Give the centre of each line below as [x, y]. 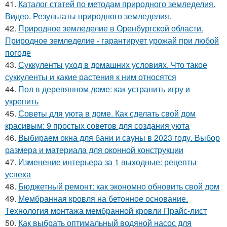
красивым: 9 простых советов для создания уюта [97, 126]
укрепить [22, 101]
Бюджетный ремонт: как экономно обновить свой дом [119, 186]
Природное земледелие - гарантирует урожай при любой [112, 41]
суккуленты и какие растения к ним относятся [91, 77]
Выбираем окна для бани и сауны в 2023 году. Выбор [119, 138]
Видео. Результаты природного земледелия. [88, 16]
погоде [18, 53]
